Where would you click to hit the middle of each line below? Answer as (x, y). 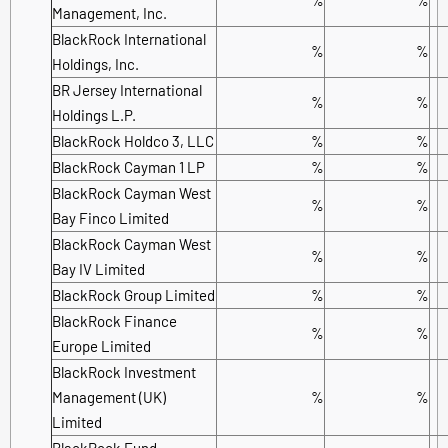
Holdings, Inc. (95, 63)
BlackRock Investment (124, 371)
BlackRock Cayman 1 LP (128, 166)
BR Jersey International (127, 89)
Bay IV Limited (98, 268)
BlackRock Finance (114, 320)
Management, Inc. (109, 12)
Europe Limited (101, 345)
